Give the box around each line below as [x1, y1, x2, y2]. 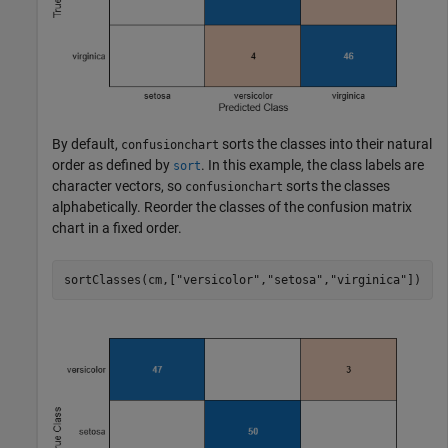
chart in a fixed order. [52, 220, 182, 237]
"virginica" [329, 272, 407, 287]
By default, [52, 136, 121, 153]
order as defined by [52, 157, 173, 174]
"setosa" [266, 272, 323, 287]
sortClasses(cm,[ [63, 272, 176, 287]
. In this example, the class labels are [201, 157, 424, 174]
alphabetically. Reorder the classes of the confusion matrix [52, 199, 412, 216]
